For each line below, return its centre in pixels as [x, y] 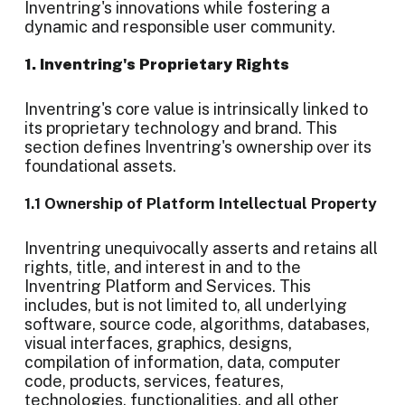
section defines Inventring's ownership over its [198, 147]
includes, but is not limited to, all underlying [186, 305]
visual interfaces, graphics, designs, [158, 343]
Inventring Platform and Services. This [168, 286]
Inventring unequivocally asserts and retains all [201, 248]
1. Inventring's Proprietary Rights [157, 64]
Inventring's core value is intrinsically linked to [196, 109]
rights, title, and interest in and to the [163, 267]
